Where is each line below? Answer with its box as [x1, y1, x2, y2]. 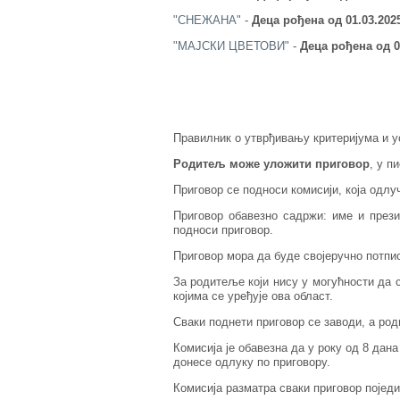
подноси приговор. [172, 223, 273, 237]
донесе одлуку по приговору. [172, 355, 330, 370]
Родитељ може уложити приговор [172, 157, 370, 171]
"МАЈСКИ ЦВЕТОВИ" [172, 39, 289, 54]
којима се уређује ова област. [172, 289, 333, 304]
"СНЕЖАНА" [172, 13, 241, 28]
